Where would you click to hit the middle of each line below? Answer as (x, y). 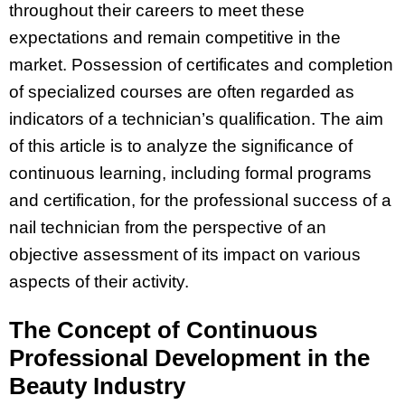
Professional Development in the (189, 358)
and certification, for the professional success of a (200, 200)
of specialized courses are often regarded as (182, 91)
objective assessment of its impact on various (185, 254)
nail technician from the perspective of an (168, 227)
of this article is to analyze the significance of (181, 146)
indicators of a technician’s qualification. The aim (196, 118)
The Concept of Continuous (163, 330)
